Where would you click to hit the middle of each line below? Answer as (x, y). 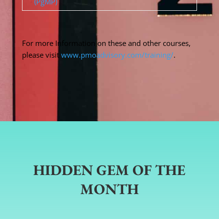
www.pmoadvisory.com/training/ (117, 55)
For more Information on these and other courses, (107, 43)
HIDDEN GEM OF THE (109, 170)
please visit (41, 55)
